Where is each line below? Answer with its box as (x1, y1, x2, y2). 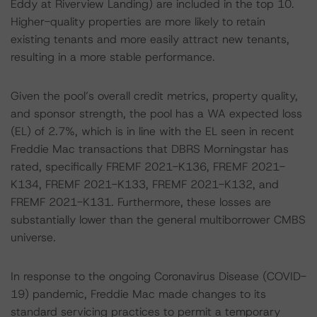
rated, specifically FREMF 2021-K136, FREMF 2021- (11, 159, 285, 174)
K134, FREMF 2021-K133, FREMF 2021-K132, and (11, 177, 279, 192)
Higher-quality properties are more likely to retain (11, 14, 265, 29)
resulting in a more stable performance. (11, 50, 215, 64)
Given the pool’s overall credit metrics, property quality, (11, 88, 298, 103)
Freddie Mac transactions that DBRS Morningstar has (11, 142, 289, 156)
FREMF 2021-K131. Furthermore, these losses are (11, 195, 271, 209)
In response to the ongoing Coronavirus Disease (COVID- (11, 269, 306, 284)
